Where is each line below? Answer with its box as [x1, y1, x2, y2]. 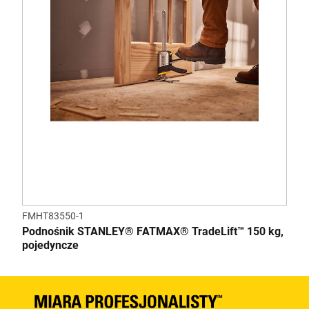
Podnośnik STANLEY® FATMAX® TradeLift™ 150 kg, [22, 225, 283, 238]
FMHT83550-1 [22, 210, 84, 221]
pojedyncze [22, 239, 79, 252]
